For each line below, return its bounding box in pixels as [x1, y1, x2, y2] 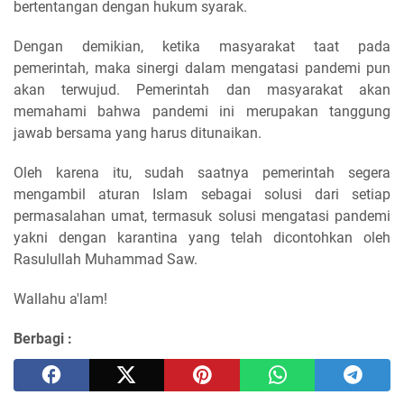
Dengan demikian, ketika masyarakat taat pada [14, 37, 390, 55]
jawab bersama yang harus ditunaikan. [14, 124, 265, 142]
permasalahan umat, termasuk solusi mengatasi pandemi [14, 207, 390, 225]
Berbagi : [14, 329, 72, 347]
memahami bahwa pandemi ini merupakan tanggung [14, 102, 390, 120]
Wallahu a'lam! [14, 289, 111, 308]
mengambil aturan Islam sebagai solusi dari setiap [14, 185, 390, 203]
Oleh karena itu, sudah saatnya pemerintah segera [14, 163, 390, 181]
